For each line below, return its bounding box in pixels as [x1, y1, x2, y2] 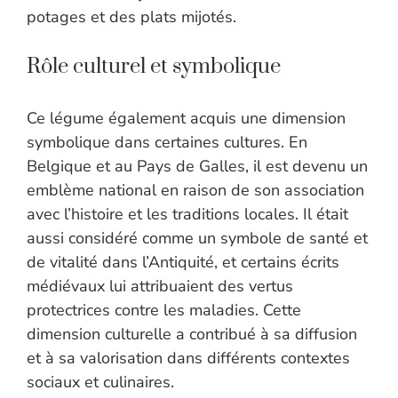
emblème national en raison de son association [27, 179, 364, 202]
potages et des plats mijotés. [27, 6, 236, 28]
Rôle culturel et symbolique [27, 53, 281, 81]
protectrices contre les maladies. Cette [27, 299, 301, 322]
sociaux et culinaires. [27, 371, 174, 394]
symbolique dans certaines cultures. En [27, 131, 307, 154]
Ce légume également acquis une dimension [27, 107, 346, 130]
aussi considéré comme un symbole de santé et [27, 227, 368, 250]
